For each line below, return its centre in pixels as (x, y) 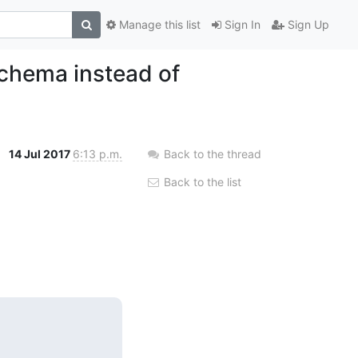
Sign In (241, 25)
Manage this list (158, 25)
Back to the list (201, 181)
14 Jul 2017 (41, 153)
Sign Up (307, 25)
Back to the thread (213, 153)
